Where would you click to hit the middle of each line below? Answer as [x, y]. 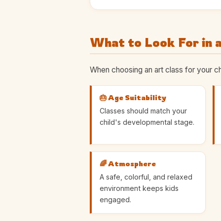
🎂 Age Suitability [133, 97]
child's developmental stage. [147, 122]
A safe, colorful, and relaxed [146, 177]
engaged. [115, 199]
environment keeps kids [139, 188]
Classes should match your [143, 110]
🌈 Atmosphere [128, 164]
